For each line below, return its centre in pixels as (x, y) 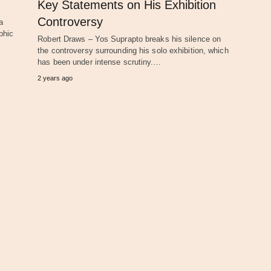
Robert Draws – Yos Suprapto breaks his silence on (129, 39)
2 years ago (55, 78)
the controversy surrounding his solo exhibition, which (133, 50)
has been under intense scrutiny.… (100, 62)
